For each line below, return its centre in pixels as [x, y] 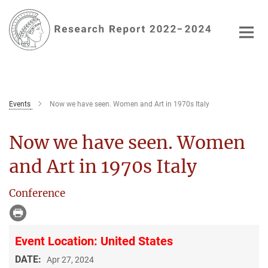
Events [20, 104]
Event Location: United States [94, 241]
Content [19, 27]
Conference [37, 193]
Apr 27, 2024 [70, 259]
